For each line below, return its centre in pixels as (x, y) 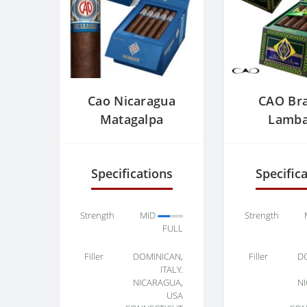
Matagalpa (132, 120)
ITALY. (172, 270)
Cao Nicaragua (132, 101)
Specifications (132, 174)
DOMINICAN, (158, 257)
